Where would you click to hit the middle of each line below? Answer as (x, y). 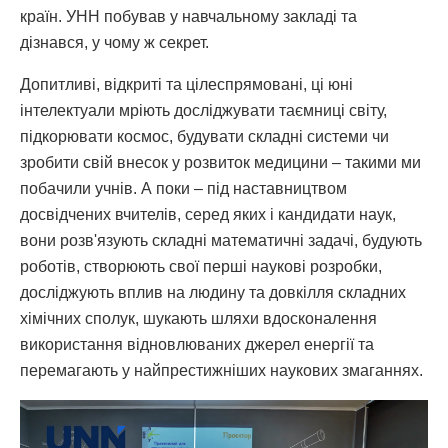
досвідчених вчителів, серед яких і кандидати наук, (208, 214)
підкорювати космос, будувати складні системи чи (204, 136)
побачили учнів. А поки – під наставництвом (183, 188)
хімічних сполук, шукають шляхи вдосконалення (198, 318)
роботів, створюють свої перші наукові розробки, (201, 266)
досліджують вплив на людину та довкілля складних (213, 292)
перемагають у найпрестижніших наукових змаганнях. (221, 370)
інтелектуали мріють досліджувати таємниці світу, (203, 110)
